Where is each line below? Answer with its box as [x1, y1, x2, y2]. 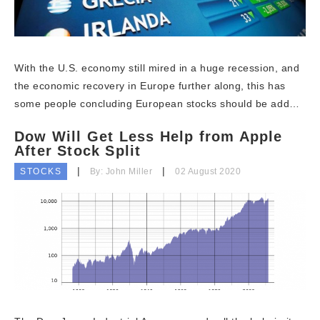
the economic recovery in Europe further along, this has [14, 79, 286, 91]
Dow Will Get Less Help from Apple [14, 129, 283, 145]
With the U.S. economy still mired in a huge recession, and [14, 61, 300, 74]
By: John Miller [89, 166, 153, 177]
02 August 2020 [175, 166, 241, 177]
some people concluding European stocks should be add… [14, 97, 300, 109]
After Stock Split [14, 143, 141, 159]
